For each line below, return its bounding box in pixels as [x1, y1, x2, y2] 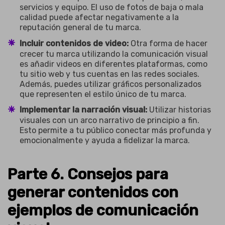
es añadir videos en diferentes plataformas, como [20, 59, 207, 69]
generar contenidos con [8, 183, 178, 201]
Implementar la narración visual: [20, 105, 147, 115]
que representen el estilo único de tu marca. [20, 89, 186, 99]
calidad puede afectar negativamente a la [20, 13, 179, 22]
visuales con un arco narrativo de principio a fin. [20, 116, 199, 126]
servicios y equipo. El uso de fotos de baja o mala [20, 3, 203, 12]
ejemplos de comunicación [8, 201, 198, 219]
